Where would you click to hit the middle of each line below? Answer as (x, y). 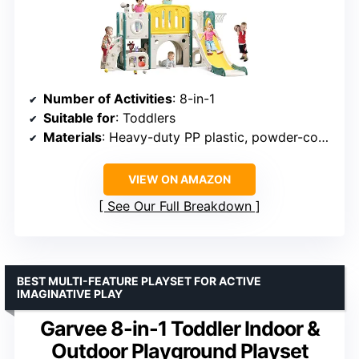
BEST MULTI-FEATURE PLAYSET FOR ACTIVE (139, 280)
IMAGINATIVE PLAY (70, 293)
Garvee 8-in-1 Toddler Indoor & (179, 328)
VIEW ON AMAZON (179, 179)
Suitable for (79, 117)
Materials (73, 137)
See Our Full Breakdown (179, 206)
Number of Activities (108, 98)
